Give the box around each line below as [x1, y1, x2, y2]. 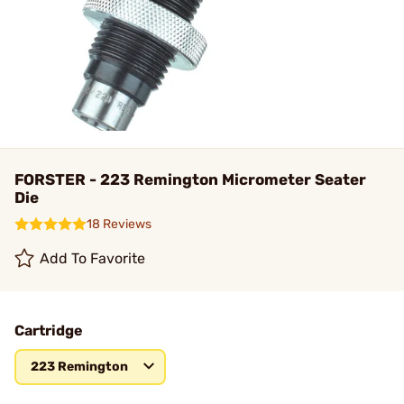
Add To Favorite [40, 250, 146, 267]
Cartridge [14, 322, 83, 339]
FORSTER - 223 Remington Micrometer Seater [14, 170, 366, 188]
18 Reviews [87, 216, 151, 232]
